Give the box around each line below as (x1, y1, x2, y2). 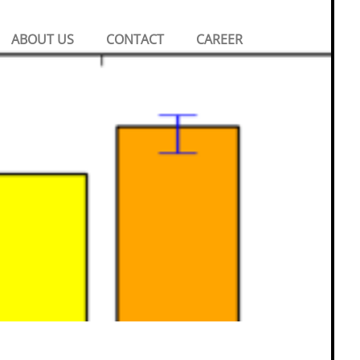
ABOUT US (11, 31, 74, 48)
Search (284, 21, 341, 45)
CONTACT (106, 31, 164, 48)
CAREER (196, 31, 243, 48)
